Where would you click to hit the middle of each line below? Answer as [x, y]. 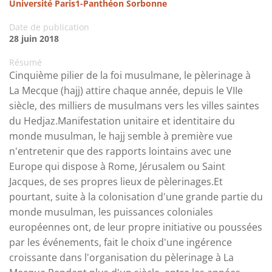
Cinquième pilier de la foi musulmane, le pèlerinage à [130, 76]
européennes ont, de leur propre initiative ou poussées [136, 227]
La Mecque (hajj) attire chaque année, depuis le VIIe [126, 91]
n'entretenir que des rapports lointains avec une [120, 151]
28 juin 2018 [34, 39]
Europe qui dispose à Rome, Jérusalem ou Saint [117, 167]
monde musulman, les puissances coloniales [111, 212]
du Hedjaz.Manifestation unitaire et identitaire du [122, 121]
